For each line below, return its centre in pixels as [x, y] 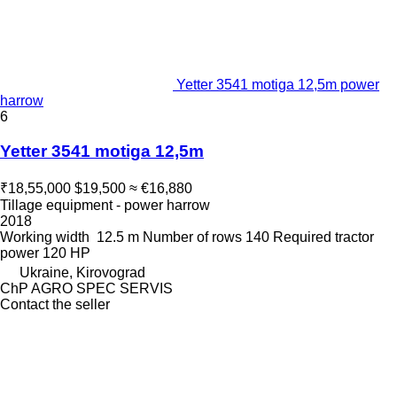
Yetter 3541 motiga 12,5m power [278, 85]
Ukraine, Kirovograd [82, 272]
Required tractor [323, 237]
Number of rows [192, 237]
